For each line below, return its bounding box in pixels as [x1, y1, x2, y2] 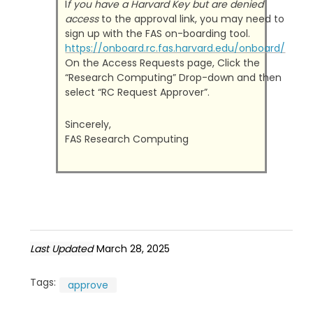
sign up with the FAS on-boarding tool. [65, 26, 251, 41]
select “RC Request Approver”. [65, 85, 210, 99]
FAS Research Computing [65, 131, 189, 146]
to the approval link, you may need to [99, 11, 285, 26]
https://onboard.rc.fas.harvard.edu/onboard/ [65, 41, 286, 55]
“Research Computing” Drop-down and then [65, 70, 282, 85]
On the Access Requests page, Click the [65, 55, 261, 70]
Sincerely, [65, 117, 112, 131]
